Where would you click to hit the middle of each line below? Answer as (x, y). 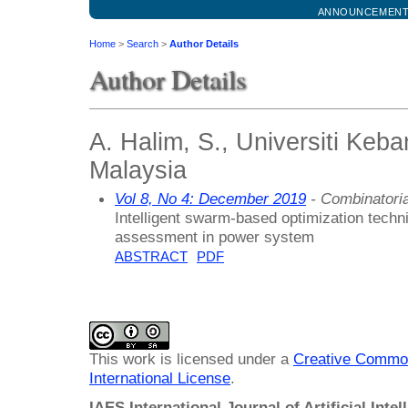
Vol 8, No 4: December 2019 (210, 198)
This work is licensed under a (191, 359)
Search (143, 44)
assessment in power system (214, 236)
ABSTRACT (151, 256)
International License (160, 378)
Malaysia (138, 170)
